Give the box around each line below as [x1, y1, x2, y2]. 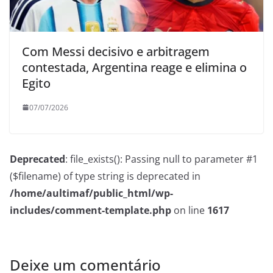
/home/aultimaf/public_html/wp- [10, 186, 173, 200]
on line [171, 203, 207, 217]
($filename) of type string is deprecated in [10, 169, 200, 183]
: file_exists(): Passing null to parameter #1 [65, 152, 258, 166]
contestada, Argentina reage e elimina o [22, 58, 247, 76]
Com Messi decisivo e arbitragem [22, 43, 210, 60]
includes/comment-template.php [10, 203, 171, 217]
